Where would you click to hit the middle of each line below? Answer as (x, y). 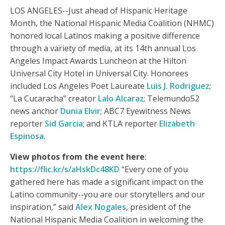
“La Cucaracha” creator (54, 99)
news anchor (35, 111)
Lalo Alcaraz (121, 99)
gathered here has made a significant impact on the (107, 182)
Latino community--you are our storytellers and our (107, 195)
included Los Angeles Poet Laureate (78, 86)
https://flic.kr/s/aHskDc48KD (65, 170)
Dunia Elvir (80, 111)
